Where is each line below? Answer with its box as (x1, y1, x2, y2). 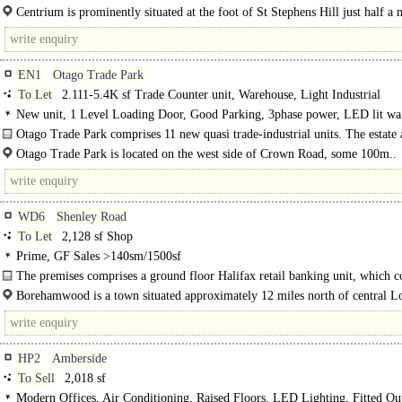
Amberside (52, 352, 107, 365)
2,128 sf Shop (58, 230, 133, 243)
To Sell (18, 371, 55, 385)
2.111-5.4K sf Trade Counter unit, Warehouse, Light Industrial (58, 88, 380, 101)
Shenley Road (57, 210, 127, 223)
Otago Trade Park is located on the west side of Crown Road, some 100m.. (16, 147, 397, 161)
